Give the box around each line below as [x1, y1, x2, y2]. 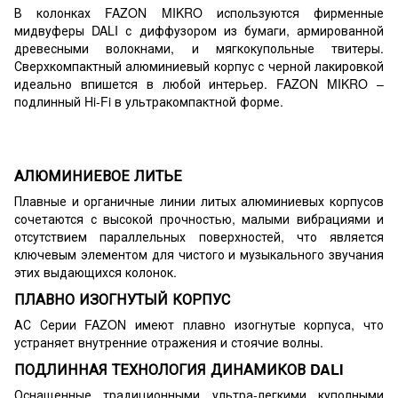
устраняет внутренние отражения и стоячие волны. [14, 333, 323, 352]
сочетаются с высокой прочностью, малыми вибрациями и [14, 210, 384, 228]
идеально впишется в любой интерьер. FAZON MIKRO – [14, 74, 384, 92]
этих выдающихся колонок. [14, 263, 177, 282]
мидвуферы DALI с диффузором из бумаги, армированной [14, 20, 384, 39]
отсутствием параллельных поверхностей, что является [14, 227, 384, 246]
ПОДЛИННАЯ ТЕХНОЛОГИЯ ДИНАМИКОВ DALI [14, 358, 344, 379]
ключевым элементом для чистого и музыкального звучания [14, 245, 384, 264]
